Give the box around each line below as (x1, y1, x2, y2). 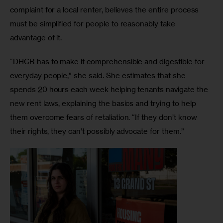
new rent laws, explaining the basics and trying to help (10, 98, 198, 108)
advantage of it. (10, 33, 64, 43)
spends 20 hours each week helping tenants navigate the (10, 84, 210, 94)
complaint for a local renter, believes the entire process (10, 5, 201, 15)
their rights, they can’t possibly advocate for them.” (10, 126, 186, 136)
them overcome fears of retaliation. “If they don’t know (10, 112, 199, 122)
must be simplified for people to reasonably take (10, 19, 177, 29)
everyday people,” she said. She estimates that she (10, 70, 188, 80)
